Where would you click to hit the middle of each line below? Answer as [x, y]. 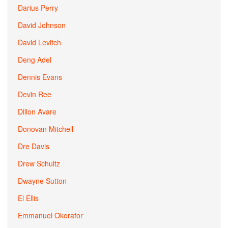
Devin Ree [35, 94]
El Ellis [28, 198]
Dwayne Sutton [42, 181]
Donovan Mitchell [46, 129]
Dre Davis [34, 146]
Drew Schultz [39, 163]
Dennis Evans [40, 77]
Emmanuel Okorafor [50, 215]
